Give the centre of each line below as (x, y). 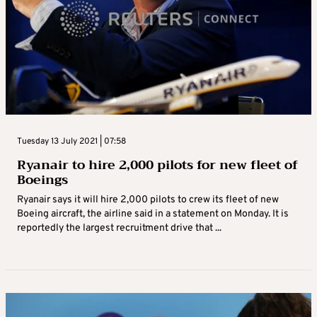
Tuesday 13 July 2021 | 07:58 (71, 141)
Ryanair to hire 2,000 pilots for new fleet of (157, 165)
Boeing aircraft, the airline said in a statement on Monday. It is (153, 214)
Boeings (42, 179)
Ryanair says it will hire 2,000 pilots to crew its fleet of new (148, 200)
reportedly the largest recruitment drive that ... (119, 228)
